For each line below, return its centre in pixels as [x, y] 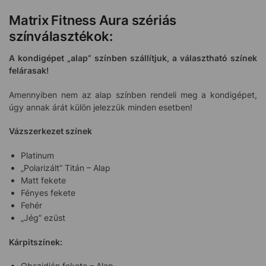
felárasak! [29, 71]
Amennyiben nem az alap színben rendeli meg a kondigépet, [133, 94]
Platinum [37, 155]
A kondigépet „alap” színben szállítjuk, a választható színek [133, 58]
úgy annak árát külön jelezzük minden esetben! [101, 107]
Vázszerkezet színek [50, 131]
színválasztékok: [61, 37]
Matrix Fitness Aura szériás [93, 20]
